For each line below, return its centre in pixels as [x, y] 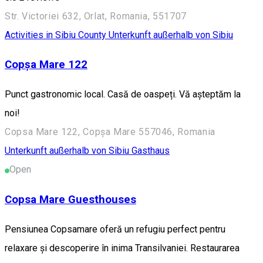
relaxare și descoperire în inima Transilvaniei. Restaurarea [122, 248]
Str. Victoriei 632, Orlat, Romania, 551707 [96, 16]
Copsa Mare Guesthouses [70, 199]
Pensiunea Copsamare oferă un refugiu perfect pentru [115, 229]
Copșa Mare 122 [46, 65]
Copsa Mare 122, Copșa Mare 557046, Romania [110, 132]
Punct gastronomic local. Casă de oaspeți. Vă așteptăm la [123, 95]
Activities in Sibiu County [57, 35]
